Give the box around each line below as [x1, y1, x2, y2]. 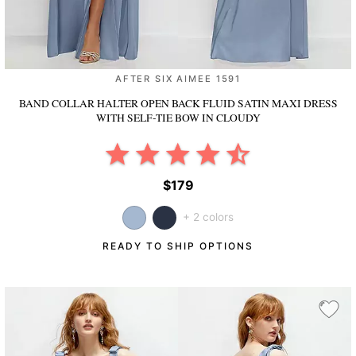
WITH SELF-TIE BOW [95, 110, 202, 126]
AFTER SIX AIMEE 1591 [114, 73, 242, 85]
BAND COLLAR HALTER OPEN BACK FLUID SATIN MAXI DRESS [18, 96, 338, 111]
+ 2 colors [183, 211, 234, 224]
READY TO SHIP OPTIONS [102, 240, 253, 253]
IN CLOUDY [201, 110, 261, 126]
